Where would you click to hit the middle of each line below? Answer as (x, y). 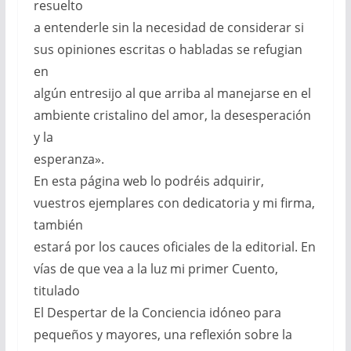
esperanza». (69, 159)
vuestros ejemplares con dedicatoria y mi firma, (174, 203)
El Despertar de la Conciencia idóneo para (157, 313)
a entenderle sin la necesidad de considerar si (168, 28)
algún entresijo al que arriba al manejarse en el (172, 94)
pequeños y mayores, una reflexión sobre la (163, 335)
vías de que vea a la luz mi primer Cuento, (156, 269)
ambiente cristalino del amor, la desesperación (172, 116)
